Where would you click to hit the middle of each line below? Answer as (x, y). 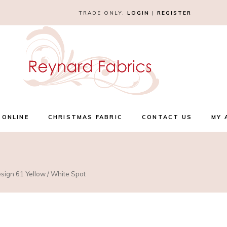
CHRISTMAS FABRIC (85, 117)
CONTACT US (167, 117)
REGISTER (174, 13)
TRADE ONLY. (103, 13)
